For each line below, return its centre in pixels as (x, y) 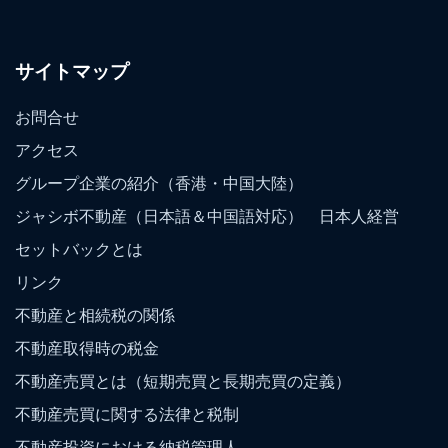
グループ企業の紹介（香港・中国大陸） (159, 182)
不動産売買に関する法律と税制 (127, 413)
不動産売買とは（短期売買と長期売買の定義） (183, 380)
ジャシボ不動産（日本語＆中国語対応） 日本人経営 (207, 215)
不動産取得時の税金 (87, 347)
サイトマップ (72, 71)
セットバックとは (79, 248)
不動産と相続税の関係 (95, 314)
